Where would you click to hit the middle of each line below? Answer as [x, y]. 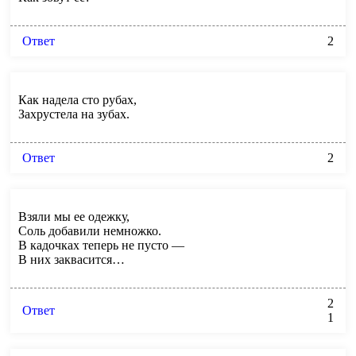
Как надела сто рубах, [77, 99]
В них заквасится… [72, 259]
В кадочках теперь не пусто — [101, 245]
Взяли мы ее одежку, [74, 216]
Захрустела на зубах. [74, 114]
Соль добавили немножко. [90, 230]
